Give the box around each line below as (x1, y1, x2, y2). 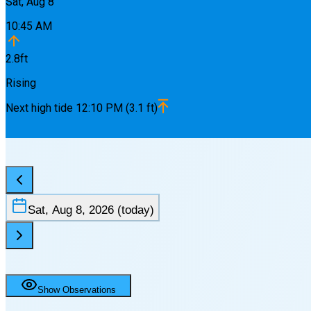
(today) (114, 203, 154, 217)
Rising (6, 76, 36, 90)
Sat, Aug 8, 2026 (28, 203, 114, 217)
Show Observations (37, 284, 116, 295)
